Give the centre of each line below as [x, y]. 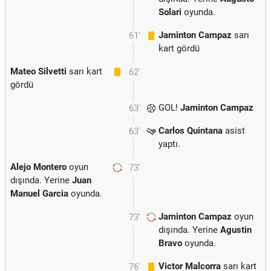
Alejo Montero [38, 167]
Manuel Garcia [39, 194]
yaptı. [169, 144]
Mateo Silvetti [38, 71]
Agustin [236, 230]
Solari [170, 12]
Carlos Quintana [191, 131]
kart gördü [179, 48]
